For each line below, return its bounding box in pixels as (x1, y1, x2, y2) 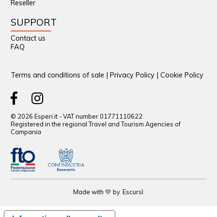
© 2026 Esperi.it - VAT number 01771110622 (11, 112, 143, 120)
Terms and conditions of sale (11, 70, 105, 79)
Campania (11, 127, 42, 136)
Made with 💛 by (73, 187, 121, 196)
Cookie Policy (160, 70, 204, 79)
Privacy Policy (110, 70, 155, 79)
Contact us (11, 33, 46, 43)
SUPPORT (11, 16, 57, 28)
